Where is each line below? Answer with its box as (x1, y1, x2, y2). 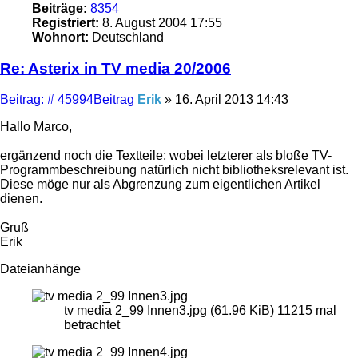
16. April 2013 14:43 (175, 92, 288, 106)
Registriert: (32, 16, 99, 30)
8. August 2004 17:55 (99, 16, 222, 30)
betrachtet (64, 317, 120, 332)
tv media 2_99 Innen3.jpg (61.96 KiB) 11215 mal (64, 303, 336, 317)
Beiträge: (32, 2, 87, 16)
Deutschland (89, 30, 164, 45)
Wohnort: (32, 30, 89, 45)
